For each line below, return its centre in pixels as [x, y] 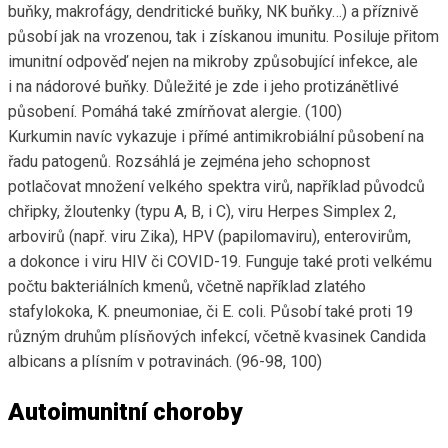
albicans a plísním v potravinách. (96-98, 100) [165, 362]
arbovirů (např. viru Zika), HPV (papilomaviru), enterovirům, [209, 237]
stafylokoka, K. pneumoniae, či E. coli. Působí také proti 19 [210, 312]
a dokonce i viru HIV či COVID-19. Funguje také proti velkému [220, 262]
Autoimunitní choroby [125, 412]
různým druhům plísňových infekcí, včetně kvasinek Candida [217, 337]
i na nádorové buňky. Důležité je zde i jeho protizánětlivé [203, 87]
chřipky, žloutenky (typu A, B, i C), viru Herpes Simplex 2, [202, 212]
